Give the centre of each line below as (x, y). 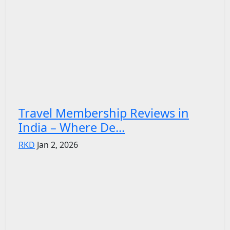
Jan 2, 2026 (57, 145)
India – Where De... (72, 127)
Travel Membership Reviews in (104, 113)
